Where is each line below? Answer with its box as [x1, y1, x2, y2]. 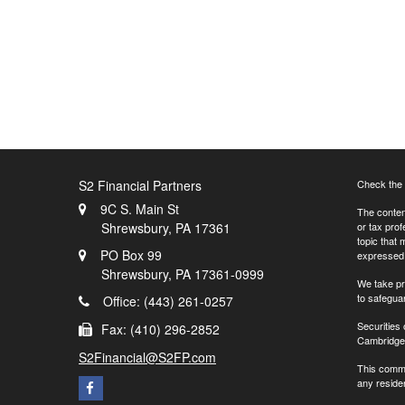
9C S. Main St [100, 200, 179, 219]
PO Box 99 [100, 246, 162, 265]
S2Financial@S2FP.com [79, 348, 216, 367]
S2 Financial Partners [79, 176, 202, 195]
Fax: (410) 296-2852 [101, 320, 220, 339]
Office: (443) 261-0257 [103, 292, 233, 311]
